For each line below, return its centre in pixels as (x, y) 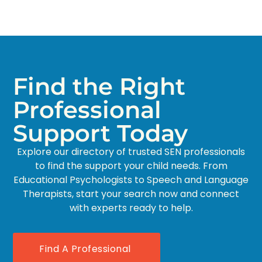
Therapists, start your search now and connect (131, 194)
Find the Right (99, 87)
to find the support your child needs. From (131, 166)
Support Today (101, 133)
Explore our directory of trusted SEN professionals (131, 152)
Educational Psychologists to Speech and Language (131, 180)
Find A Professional (85, 249)
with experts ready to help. (131, 208)
